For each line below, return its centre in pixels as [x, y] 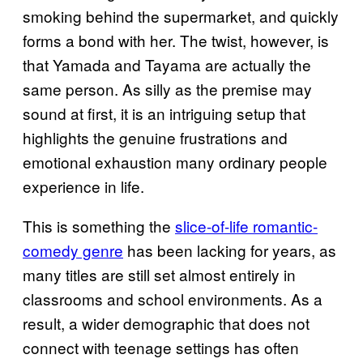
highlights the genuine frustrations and [155, 138]
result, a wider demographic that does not [166, 323]
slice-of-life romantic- [246, 226]
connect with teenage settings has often [161, 348]
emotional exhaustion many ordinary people [175, 162]
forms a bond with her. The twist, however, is [176, 41]
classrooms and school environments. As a [173, 299]
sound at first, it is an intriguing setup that [164, 113]
